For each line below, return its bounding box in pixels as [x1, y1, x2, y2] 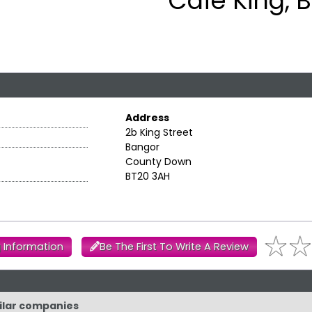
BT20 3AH [125, 169, 170, 183]
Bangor [125, 139, 159, 154]
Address [125, 110, 169, 125]
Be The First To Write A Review [100, 239, 249, 253]
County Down [125, 154, 192, 169]
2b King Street [125, 125, 193, 139]
